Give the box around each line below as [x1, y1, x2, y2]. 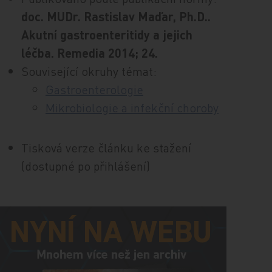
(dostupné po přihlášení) [21, 158, 150, 174]
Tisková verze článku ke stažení [21, 140, 191, 155]
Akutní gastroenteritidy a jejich [21, 27, 192, 42]
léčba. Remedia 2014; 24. [21, 45, 158, 61]
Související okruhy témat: [21, 63, 157, 79]
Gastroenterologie [45, 81, 143, 97]
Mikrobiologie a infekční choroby [45, 100, 219, 115]
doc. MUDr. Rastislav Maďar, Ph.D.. [21, 8, 211, 24]
